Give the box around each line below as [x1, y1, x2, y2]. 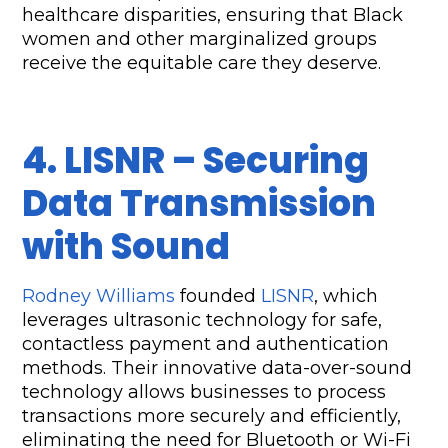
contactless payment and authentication [22, 333, 390, 356]
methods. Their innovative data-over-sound [22, 357, 413, 380]
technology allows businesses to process [22, 381, 387, 404]
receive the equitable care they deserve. [22, 52, 382, 75]
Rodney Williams [22, 285, 176, 308]
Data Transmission [22, 178, 377, 230]
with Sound [22, 221, 231, 273]
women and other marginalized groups [22, 28, 378, 51]
